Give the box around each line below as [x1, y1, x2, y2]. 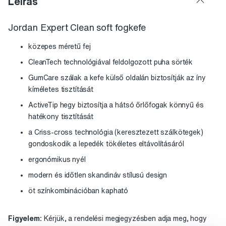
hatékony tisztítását [28, 113, 94, 121]
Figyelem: [8, 215, 44, 222]
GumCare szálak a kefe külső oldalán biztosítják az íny [28, 74, 206, 82]
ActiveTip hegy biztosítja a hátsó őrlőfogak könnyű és [28, 101, 204, 109]
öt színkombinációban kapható [28, 187, 129, 195]
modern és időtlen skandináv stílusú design [28, 172, 167, 179]
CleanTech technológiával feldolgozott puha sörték [28, 59, 193, 66]
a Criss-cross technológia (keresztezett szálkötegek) [28, 129, 203, 136]
